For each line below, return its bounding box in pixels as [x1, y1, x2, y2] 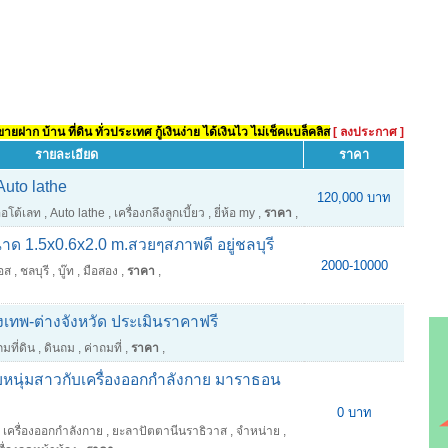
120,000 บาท [317, 190, 391, 205]
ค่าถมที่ [84, 341, 122, 355]
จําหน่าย [236, 424, 280, 438]
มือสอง [83, 264, 118, 278]
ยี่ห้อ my [214, 206, 255, 220]
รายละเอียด [35, 147, 98, 162]
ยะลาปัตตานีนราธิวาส [112, 424, 227, 438]
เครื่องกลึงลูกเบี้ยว [114, 206, 205, 220]
